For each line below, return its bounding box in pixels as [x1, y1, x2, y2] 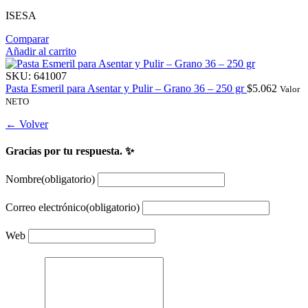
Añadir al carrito [5, 45, 76, 58]
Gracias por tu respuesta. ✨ [5, 145, 134, 157]
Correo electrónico [5, 201, 86, 213]
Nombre [5, 173, 41, 185]
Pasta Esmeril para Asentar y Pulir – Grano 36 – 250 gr [5, 82, 247, 95]
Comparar [5, 33, 49, 45]
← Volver [5, 118, 48, 131]
